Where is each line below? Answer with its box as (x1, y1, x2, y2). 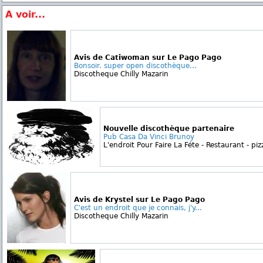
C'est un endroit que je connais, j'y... (74, 204, 202, 212)
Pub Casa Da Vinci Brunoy (103, 133, 194, 141)
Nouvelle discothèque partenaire (103, 124, 234, 133)
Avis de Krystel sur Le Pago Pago (74, 195, 205, 204)
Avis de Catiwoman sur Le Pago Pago (74, 53, 221, 62)
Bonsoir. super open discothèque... (74, 62, 197, 70)
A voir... (5, 9, 45, 20)
